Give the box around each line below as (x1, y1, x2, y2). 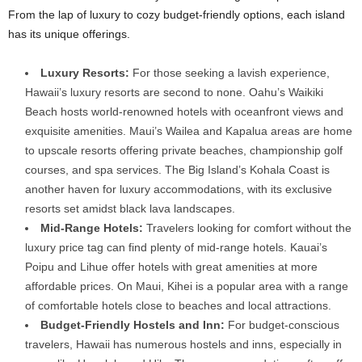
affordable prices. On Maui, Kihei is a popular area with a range (25, 279, 348, 293)
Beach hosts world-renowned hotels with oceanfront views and (25, 104, 343, 118)
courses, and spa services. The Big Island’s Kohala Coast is (25, 162, 330, 176)
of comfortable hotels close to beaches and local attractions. (25, 298, 331, 312)
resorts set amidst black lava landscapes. (25, 201, 235, 215)
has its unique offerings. (8, 27, 130, 40)
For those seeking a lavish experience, (129, 65, 330, 79)
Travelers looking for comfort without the (143, 221, 351, 234)
